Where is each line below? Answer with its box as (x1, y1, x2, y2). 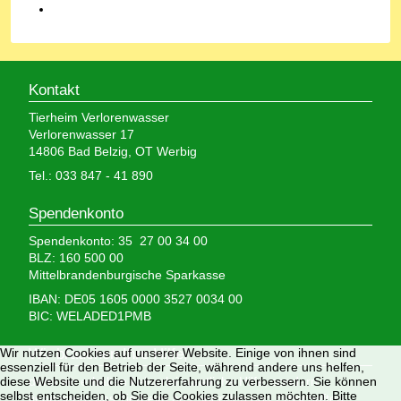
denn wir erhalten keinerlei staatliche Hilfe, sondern (29, 374, 318, 389)
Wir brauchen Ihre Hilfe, (29, 346, 188, 363)
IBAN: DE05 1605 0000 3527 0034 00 (29, 292, 243, 307)
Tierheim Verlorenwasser (29, 110, 169, 125)
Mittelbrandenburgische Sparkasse (29, 268, 226, 283)
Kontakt (29, 81, 80, 99)
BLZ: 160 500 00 (29, 251, 124, 266)
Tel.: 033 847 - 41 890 (29, 168, 153, 183)
